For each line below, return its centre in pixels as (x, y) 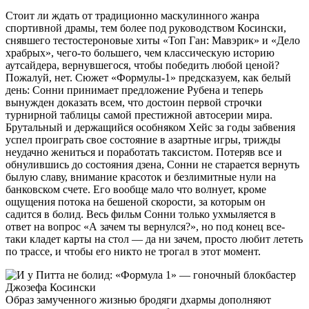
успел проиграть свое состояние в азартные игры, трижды (143, 139)
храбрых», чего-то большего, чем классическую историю (140, 52)
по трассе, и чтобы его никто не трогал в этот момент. (133, 251)
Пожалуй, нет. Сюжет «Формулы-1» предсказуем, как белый (148, 77)
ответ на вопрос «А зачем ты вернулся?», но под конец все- (145, 226)
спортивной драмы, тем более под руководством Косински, (146, 28)
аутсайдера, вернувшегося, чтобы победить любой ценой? (142, 65)
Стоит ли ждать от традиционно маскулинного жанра (132, 15)
